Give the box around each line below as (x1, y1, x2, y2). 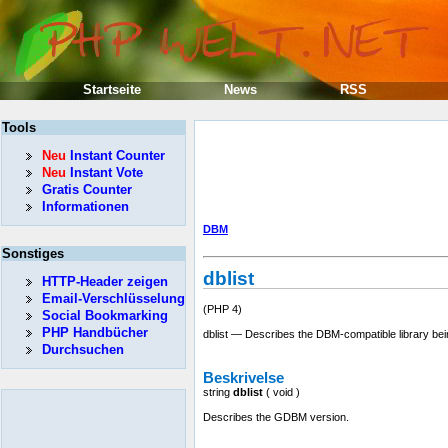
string (203, 385, 230, 398)
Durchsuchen (42, 342, 124, 357)
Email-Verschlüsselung (42, 291, 185, 306)
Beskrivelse (203, 369, 284, 386)
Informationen (42, 199, 129, 214)
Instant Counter (66, 148, 165, 163)
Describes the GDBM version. (203, 410, 349, 423)
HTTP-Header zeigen (42, 274, 168, 289)
